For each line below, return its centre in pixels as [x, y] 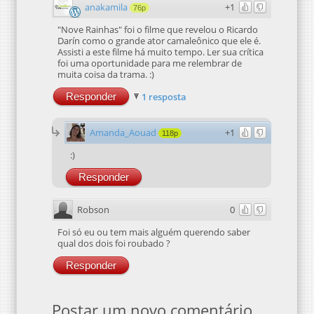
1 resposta [164, 96]
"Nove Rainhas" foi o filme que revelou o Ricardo [158, 29]
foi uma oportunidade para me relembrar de [150, 63]
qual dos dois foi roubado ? [114, 243]
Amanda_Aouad [123, 132]
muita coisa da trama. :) [106, 74]
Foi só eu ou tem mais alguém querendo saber [154, 232]
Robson [93, 209]
